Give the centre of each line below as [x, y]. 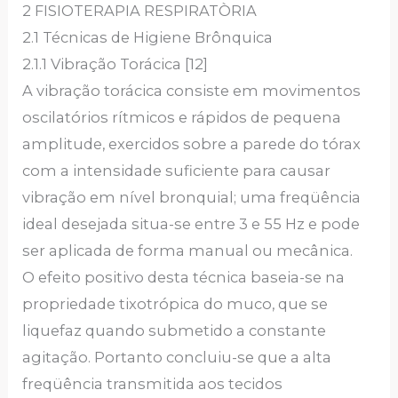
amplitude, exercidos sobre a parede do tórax [192, 144]
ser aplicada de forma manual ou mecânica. [188, 251]
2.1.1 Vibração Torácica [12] [115, 64]
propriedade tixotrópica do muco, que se [175, 304]
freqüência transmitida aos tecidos [153, 384]
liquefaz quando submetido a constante [175, 330]
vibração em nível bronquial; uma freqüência [192, 197]
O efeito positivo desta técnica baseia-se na [184, 277]
